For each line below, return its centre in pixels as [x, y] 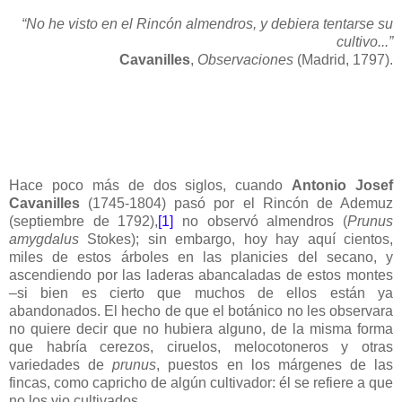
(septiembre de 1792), [84, 221]
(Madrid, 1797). [343, 59]
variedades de [61, 364]
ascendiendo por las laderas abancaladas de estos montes [201, 275]
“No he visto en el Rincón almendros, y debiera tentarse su [207, 23]
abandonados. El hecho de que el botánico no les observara [201, 310]
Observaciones [245, 59]
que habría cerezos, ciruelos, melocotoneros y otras [201, 346]
